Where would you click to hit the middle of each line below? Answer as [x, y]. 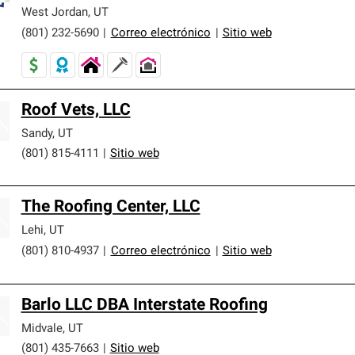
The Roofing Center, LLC [111, 207]
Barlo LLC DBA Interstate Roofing [144, 305]
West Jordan [54, 13]
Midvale [42, 329]
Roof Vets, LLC [76, 110]
